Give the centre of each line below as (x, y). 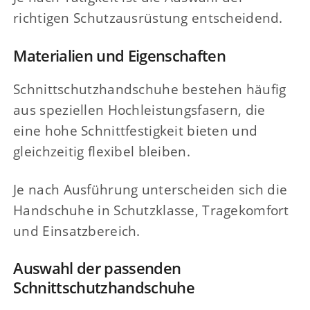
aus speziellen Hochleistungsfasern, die (139, 109)
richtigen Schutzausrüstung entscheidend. (148, 17)
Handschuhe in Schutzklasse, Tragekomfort (151, 210)
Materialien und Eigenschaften (120, 55)
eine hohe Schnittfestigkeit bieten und (136, 130)
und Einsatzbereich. (77, 230)
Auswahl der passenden (97, 268)
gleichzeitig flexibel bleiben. (102, 151)
